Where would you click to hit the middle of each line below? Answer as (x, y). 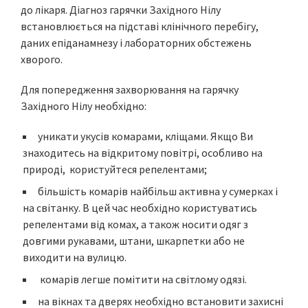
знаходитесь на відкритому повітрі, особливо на (143, 153)
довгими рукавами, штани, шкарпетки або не (134, 241)
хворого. (42, 59)
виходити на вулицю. (75, 257)
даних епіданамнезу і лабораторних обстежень (136, 43)
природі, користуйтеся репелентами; (115, 169)
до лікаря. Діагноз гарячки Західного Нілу (121, 10)
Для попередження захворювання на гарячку (130, 89)
